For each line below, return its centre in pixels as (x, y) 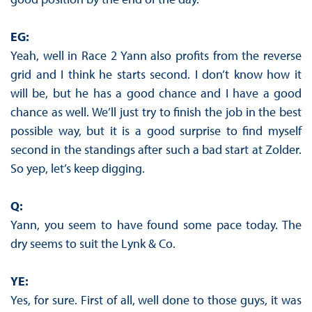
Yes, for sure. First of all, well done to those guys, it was (156, 300)
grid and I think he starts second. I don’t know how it (156, 75)
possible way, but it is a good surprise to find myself (156, 131)
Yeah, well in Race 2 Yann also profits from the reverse (156, 56)
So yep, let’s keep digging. (77, 169)
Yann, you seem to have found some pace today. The (156, 225)
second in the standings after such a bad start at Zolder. (156, 150)
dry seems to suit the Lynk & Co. (93, 244)
